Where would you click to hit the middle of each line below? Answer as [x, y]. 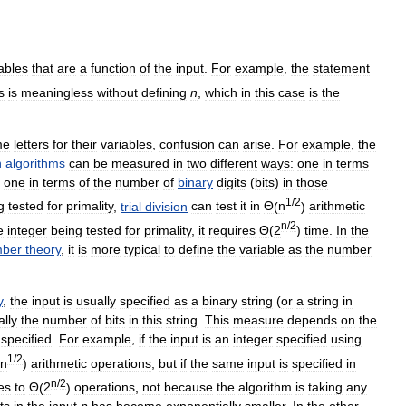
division [166, 206]
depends [312, 319]
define [196, 249]
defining [164, 92]
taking [325, 387]
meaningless [57, 92]
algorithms [35, 163]
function [113, 68]
